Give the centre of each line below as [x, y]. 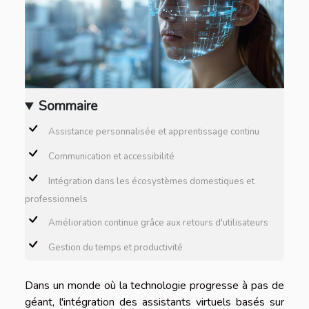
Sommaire [68, 107]
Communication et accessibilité [111, 156]
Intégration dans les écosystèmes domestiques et [151, 181]
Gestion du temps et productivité [116, 247]
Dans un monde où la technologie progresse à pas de [154, 286]
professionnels [56, 200]
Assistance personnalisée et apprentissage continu [154, 131]
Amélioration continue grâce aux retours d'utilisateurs [158, 222]
